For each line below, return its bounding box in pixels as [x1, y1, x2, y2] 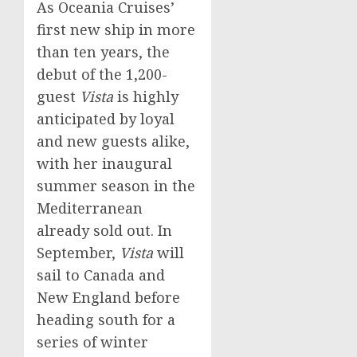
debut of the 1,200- [37, 65, 167, 84]
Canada [84, 265, 135, 284]
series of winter [37, 332, 148, 351]
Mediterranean [37, 198, 143, 218]
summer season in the [37, 176, 195, 195]
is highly [113, 87, 178, 106]
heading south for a [37, 310, 175, 329]
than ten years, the [37, 42, 170, 61]
